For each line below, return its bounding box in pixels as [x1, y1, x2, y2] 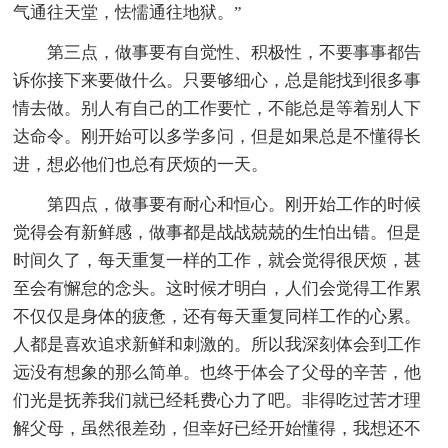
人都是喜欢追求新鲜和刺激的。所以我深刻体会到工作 [13, 334, 422, 354]
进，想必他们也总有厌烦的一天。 [13, 154, 269, 174]
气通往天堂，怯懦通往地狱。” [13, 2, 243, 22]
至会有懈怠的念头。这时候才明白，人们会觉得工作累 [13, 278, 422, 298]
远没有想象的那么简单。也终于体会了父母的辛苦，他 [13, 362, 422, 382]
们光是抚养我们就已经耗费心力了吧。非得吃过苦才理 [13, 390, 422, 410]
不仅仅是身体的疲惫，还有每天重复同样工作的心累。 [13, 306, 422, 326]
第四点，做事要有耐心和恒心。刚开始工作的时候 [47, 194, 422, 214]
